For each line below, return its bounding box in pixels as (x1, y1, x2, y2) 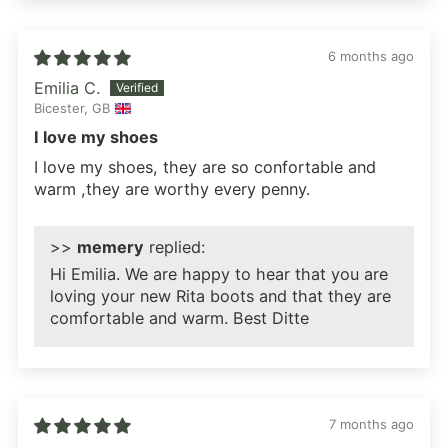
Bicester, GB (34, 100, 110, 117)
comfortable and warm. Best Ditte (50, 308, 309, 329)
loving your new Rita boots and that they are (50, 286, 391, 307)
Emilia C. (34, 77, 100, 98)
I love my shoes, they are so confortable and (34, 157, 376, 178)
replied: (144, 237, 205, 258)
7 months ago (329, 415, 414, 432)
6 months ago (328, 47, 414, 64)
